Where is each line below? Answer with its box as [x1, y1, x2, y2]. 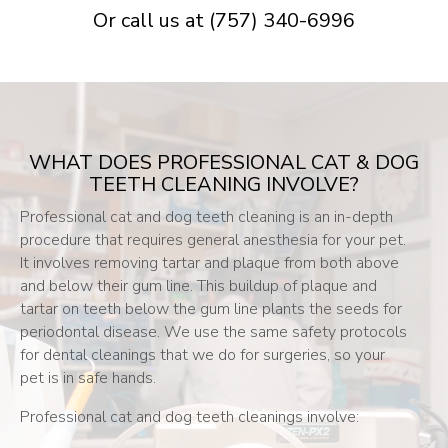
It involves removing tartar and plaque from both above [20, 251, 399, 274]
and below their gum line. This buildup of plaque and [20, 274, 377, 297]
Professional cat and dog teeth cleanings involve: [20, 405, 359, 428]
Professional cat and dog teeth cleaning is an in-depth [20, 205, 393, 228]
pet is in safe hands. [20, 366, 156, 389]
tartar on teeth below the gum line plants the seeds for [20, 297, 402, 320]
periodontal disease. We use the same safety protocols [20, 320, 407, 343]
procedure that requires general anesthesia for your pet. [20, 228, 406, 251]
